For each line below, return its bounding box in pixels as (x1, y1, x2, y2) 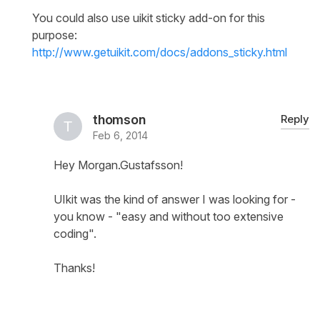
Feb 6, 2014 (93, 129, 148, 142)
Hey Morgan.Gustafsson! (54, 158, 183, 173)
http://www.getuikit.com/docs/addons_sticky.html (32, 45, 287, 60)
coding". (54, 226, 96, 241)
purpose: (32, 28, 77, 43)
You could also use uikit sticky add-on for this (32, 11, 265, 26)
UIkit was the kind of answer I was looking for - (54, 192, 296, 207)
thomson (93, 112, 146, 128)
